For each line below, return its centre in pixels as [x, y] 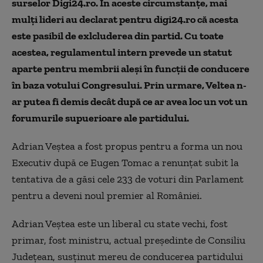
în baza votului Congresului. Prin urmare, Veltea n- [129, 85]
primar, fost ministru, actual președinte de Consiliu [129, 240]
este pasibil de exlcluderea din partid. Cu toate [118, 36]
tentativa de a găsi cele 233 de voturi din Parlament [128, 179]
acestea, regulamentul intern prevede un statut [122, 52]
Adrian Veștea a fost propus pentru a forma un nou [127, 146]
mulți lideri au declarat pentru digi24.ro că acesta [125, 19]
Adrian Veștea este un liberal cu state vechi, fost [120, 224]
